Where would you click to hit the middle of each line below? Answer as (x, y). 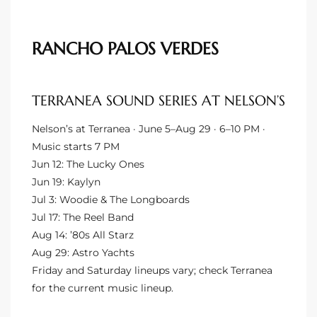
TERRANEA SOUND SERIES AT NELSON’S (158, 100)
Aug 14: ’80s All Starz (83, 235)
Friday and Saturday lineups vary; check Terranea (152, 270)
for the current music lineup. (103, 288)
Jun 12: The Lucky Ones (88, 164)
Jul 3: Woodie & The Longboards (111, 199)
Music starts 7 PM (76, 146)
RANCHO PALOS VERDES (125, 48)
